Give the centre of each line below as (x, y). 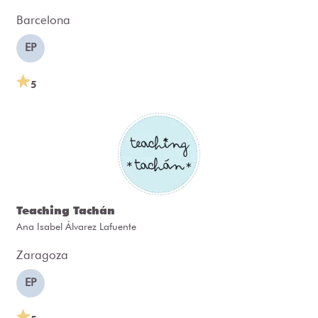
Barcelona (43, 20)
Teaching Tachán (66, 211)
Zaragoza (42, 255)
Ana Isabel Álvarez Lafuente (76, 227)
